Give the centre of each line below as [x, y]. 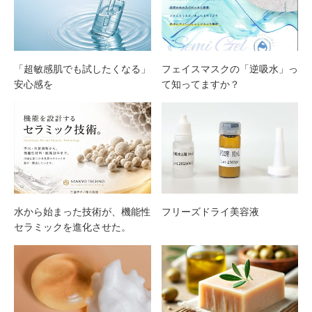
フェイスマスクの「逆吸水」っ [229, 69]
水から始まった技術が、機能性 [82, 211]
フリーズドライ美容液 [210, 211]
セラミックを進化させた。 [72, 227]
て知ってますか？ [200, 85]
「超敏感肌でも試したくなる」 [82, 69]
